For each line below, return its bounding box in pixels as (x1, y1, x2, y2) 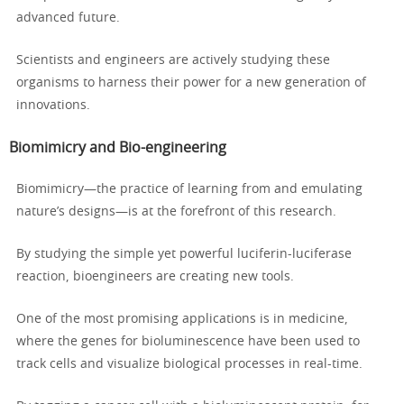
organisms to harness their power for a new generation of (16, 77, 366, 90)
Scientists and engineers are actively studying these (16, 54, 330, 68)
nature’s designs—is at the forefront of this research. (16, 206, 336, 219)
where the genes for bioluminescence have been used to (16, 335, 360, 349)
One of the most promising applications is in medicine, (16, 313, 348, 326)
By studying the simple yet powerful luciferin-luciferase (16, 248, 352, 262)
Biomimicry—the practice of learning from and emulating (16, 183, 363, 197)
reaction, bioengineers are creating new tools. (16, 271, 294, 284)
